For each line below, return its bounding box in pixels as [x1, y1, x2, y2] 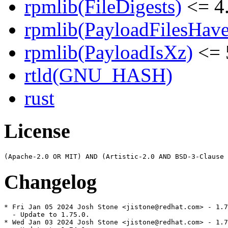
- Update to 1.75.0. [4, 211, 90, 219]
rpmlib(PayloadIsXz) [24, 41, 193, 64]
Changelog [4, 170, 97, 193]
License [4, 120, 70, 143]
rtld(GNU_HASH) [24, 64, 173, 87]
